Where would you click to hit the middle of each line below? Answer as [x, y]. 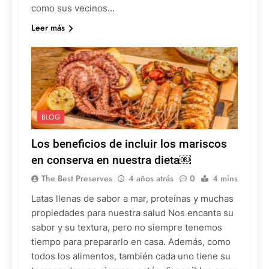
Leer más [48, 27]
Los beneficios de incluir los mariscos [129, 144]
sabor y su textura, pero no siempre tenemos [127, 227]
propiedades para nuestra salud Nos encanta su [132, 213]
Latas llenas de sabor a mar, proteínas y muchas [132, 198]
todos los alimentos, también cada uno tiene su [131, 256]
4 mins [225, 178]
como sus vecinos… [73, 8]
